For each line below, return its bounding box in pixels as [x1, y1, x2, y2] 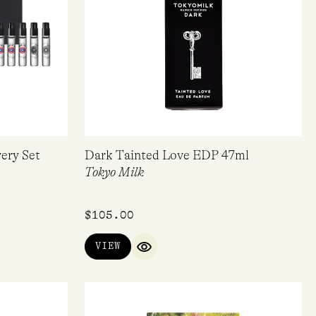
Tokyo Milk [85, 164, 144, 179]
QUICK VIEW [143, 246, 207, 258]
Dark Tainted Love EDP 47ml [85, 147, 249, 162]
